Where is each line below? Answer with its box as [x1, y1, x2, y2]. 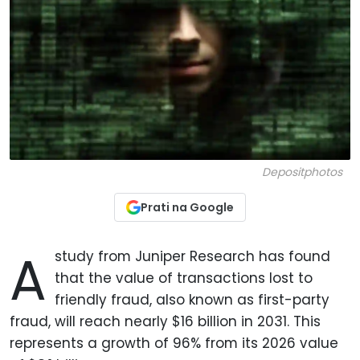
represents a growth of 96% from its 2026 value [10, 333, 338, 354]
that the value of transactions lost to [55, 268, 313, 288]
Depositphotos [262, 164, 342, 181]
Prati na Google [141, 199, 234, 216]
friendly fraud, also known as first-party [55, 290, 330, 310]
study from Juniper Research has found [55, 247, 331, 267]
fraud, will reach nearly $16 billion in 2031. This [10, 312, 321, 332]
